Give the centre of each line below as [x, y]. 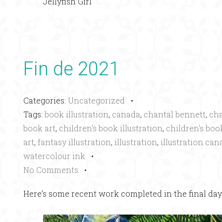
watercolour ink [54, 156]
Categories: [46, 101]
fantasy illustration [74, 142]
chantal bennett [175, 114]
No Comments [51, 170]
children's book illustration [111, 128]
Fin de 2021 [71, 69]
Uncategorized [96, 101]
